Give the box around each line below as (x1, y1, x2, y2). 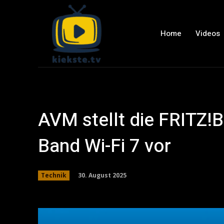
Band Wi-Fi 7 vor (38, 132, 171, 160)
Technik (41, 171, 66, 179)
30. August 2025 (78, 170, 126, 179)
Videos (195, 27, 220, 39)
